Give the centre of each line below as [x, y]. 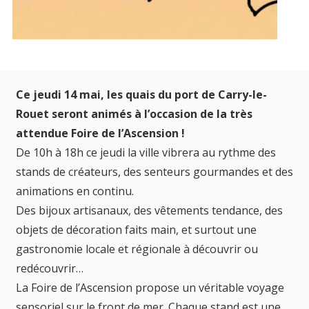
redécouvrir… [50, 268]
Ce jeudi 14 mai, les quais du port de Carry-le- [141, 94]
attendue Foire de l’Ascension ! [100, 133]
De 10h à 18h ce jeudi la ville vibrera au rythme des [146, 152]
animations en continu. [75, 191]
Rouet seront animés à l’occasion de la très [134, 113]
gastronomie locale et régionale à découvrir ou [137, 249]
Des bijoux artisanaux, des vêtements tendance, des [149, 210]
